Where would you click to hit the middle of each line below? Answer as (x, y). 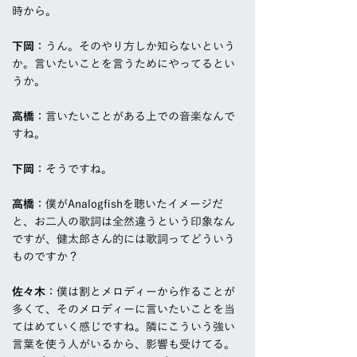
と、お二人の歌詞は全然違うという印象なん (124, 222)
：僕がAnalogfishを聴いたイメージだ (129, 204)
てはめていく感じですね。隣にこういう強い (124, 327)
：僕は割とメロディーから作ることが (140, 292)
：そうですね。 (73, 169)
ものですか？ (45, 257)
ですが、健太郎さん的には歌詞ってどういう (124, 239)
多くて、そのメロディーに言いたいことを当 (124, 310)
